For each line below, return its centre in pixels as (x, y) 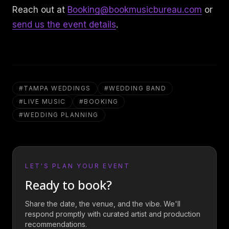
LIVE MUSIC (45, 101)
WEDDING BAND (138, 88)
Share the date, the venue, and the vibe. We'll (103, 203)
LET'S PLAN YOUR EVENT (78, 166)
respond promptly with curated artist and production (113, 214)
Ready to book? (68, 185)
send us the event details (64, 24)
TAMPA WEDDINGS (57, 88)
